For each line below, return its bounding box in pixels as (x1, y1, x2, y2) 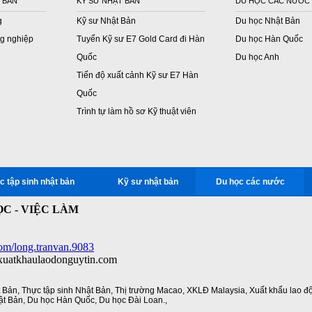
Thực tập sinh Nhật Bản (22, 286, 111, 295)
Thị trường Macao (115, 286, 182, 295)
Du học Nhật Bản (235, 16, 300, 26)
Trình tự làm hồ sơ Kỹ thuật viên (77, 107, 196, 116)
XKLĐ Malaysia (187, 286, 245, 295)
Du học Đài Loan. (99, 295, 165, 305)
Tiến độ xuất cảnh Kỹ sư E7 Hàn (77, 70, 198, 80)
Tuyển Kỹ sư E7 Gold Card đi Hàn (77, 34, 205, 44)
